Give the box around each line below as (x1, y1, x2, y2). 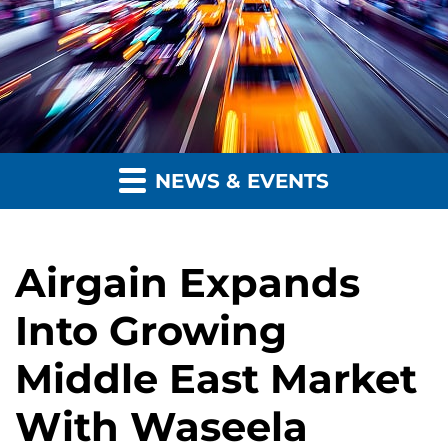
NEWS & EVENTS (149, 169, 329, 194)
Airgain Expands (15, 258, 360, 308)
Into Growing (15, 306, 287, 356)
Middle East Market (15, 354, 417, 404)
